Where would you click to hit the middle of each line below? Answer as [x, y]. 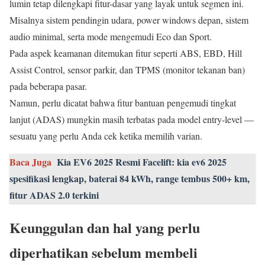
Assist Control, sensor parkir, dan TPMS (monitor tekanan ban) [127, 69]
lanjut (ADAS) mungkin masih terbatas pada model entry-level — [132, 119]
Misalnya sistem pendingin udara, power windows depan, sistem [129, 20]
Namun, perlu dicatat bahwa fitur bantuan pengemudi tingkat [123, 102]
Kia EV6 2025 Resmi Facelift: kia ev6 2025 [142, 161]
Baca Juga [30, 161]
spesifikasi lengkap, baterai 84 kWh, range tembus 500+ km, [130, 178]
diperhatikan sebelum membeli [104, 252]
